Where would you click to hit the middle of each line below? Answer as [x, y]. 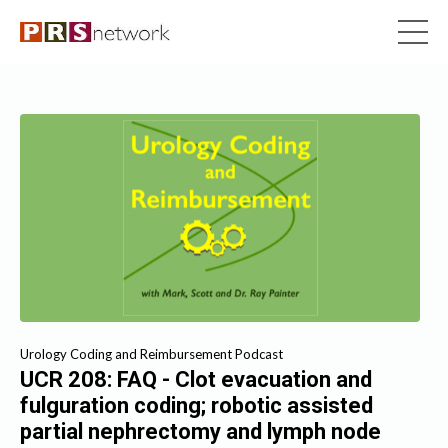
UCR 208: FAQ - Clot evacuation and [196, 379]
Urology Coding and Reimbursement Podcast [151, 353]
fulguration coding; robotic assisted [196, 405]
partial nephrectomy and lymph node [200, 431]
